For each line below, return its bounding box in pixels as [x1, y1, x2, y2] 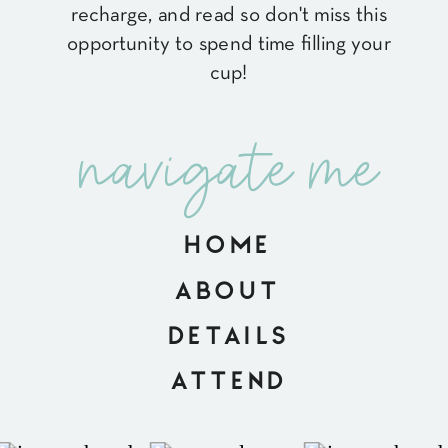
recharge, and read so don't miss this [70, 5, 388, 25]
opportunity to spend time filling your [67, 34, 391, 55]
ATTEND [170, 366, 288, 391]
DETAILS [167, 321, 291, 346]
